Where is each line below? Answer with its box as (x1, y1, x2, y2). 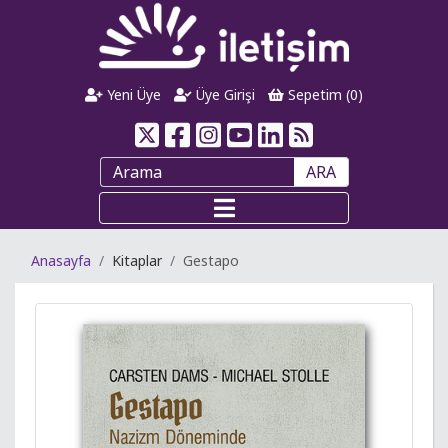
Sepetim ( (283, 85, 350, 104)
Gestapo (183, 251, 239, 270)
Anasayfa (31, 251, 91, 270)
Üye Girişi (192, 85, 255, 104)
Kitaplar (112, 251, 162, 270)
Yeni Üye (103, 85, 162, 104)
